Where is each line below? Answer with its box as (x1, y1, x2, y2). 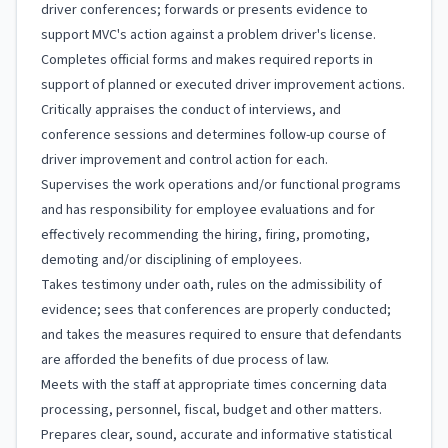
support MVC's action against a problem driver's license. (41, 25, 376, 45)
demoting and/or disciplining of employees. (41, 250, 302, 270)
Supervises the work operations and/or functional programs (41, 175, 401, 195)
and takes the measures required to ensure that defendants (41, 325, 402, 345)
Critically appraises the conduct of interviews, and (41, 100, 341, 120)
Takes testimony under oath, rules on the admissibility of (41, 275, 382, 295)
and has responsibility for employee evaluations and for (41, 200, 375, 220)
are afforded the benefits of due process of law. (41, 350, 329, 370)
